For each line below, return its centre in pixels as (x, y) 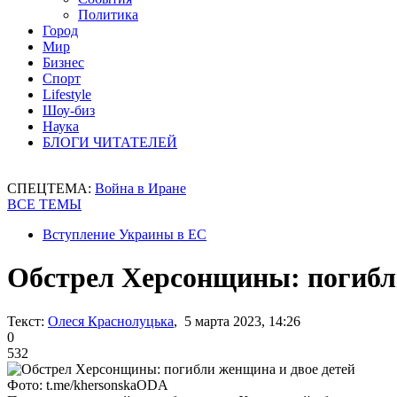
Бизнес (63, 62)
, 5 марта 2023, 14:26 (237, 321)
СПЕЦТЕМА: (51, 188)
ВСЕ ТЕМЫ (44, 204)
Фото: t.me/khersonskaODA (88, 385)
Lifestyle (67, 94)
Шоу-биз (69, 110)
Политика (108, 15)
